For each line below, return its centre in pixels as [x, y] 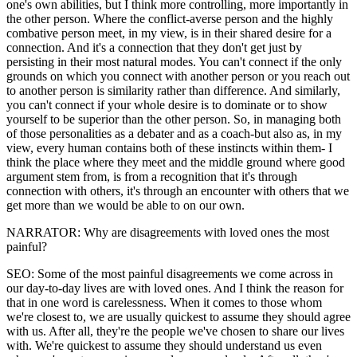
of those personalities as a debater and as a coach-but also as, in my [174, 133]
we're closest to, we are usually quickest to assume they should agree [178, 316]
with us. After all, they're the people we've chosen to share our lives [175, 331]
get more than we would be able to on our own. [126, 205]
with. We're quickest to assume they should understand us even [164, 345]
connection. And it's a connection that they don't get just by [154, 47]
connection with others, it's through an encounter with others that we [178, 190]
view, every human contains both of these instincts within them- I [169, 147]
